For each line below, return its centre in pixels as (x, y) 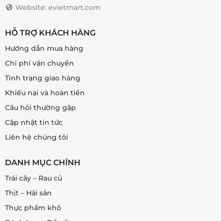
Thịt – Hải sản (28, 193)
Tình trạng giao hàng (42, 78)
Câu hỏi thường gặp (40, 108)
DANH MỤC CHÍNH (42, 162)
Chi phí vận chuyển (39, 63)
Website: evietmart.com (57, 8)
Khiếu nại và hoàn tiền (45, 93)
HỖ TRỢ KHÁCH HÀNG (50, 33)
